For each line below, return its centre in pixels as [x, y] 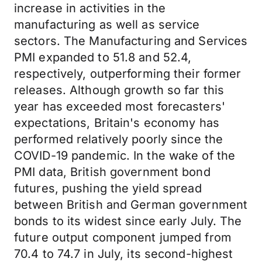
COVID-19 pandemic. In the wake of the [125, 156]
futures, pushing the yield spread [108, 188]
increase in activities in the [90, 8]
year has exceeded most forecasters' [120, 106]
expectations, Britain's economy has [117, 123]
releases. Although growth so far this [119, 90]
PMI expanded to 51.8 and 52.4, [103, 57]
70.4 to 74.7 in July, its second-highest [124, 254]
